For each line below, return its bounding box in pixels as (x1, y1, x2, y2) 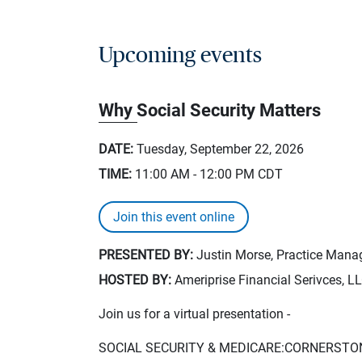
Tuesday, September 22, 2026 (137, 141, 304, 157)
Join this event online (113, 208, 234, 225)
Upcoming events (99, 44, 262, 66)
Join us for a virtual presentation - (99, 305, 290, 322)
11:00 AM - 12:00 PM (135, 166, 255, 182)
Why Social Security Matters (99, 99, 321, 120)
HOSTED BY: (99, 271, 171, 288)
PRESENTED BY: (99, 246, 193, 263)
